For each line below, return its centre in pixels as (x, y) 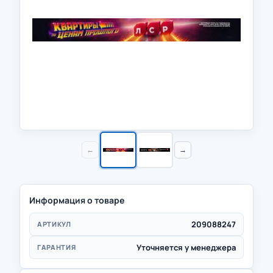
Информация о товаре (77, 200)
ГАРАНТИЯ (57, 247)
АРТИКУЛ (54, 224)
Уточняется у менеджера (186, 247)
